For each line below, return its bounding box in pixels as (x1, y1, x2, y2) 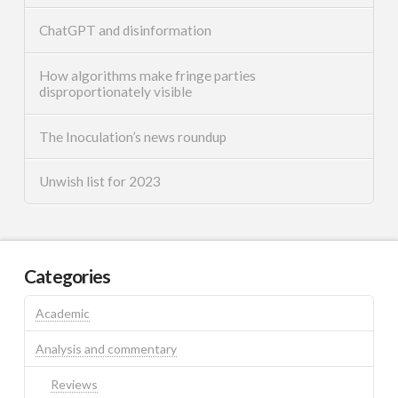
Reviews (51, 377, 99, 393)
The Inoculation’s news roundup (38, 128, 227, 145)
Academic (35, 306, 90, 322)
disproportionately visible (38, 83, 192, 99)
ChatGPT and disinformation (38, 21, 211, 38)
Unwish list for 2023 (38, 173, 161, 190)
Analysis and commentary (35, 341, 177, 357)
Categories (23, 265, 111, 288)
